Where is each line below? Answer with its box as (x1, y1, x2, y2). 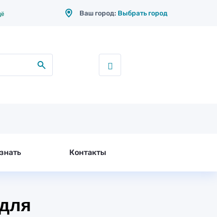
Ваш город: (79, 9, 118, 17)
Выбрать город (118, 9, 168, 17)
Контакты (69, 148, 106, 157)
